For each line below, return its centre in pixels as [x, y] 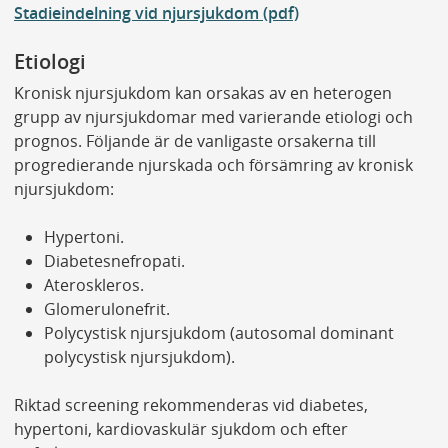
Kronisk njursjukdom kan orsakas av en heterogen [202, 93]
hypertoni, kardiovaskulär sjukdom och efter [180, 429]
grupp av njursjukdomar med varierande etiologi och [213, 117]
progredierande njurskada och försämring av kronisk [213, 165]
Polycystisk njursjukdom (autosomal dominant [218, 333]
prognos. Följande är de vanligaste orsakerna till [194, 141]
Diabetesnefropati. [114, 261]
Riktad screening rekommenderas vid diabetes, [190, 405]
